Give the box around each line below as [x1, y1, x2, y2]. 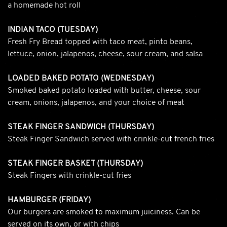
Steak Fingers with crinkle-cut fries [8, 171, 131, 180]
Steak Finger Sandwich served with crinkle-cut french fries [8, 135, 214, 143]
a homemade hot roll [8, 1, 81, 10]
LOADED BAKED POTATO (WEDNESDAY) [8, 74, 154, 83]
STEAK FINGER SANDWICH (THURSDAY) [8, 123, 154, 131]
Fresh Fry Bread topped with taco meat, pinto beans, [8, 37, 193, 46]
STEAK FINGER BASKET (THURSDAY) [8, 159, 143, 168]
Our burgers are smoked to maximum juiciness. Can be [8, 208, 200, 216]
